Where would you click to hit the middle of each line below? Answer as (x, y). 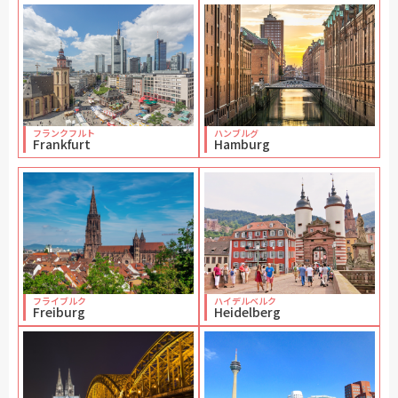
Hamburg (242, 143)
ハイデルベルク (245, 300)
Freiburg (59, 311)
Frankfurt (62, 143)
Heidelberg (247, 311)
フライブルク (60, 300)
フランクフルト (64, 132)
